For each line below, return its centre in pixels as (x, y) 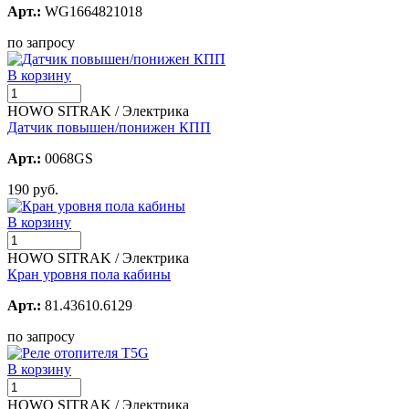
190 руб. (33, 189)
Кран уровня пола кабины (89, 274)
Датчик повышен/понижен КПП (109, 127)
